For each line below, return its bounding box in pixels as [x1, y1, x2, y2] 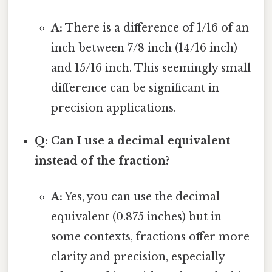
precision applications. [50, 101, 176, 115]
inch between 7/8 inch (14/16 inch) [50, 41, 237, 55]
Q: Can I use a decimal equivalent [35, 134, 231, 148]
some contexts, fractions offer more [50, 229, 250, 243]
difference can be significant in [50, 81, 219, 95]
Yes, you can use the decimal [62, 189, 220, 203]
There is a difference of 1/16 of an [62, 21, 249, 35]
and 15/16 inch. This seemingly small [50, 61, 251, 75]
